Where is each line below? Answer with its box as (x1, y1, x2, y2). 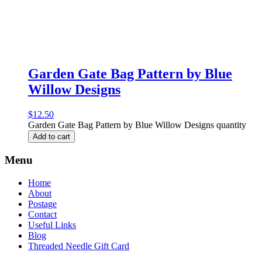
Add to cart (33, 132, 70, 142)
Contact (28, 209, 57, 219)
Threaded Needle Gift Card (28, 240, 129, 251)
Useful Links (28, 219, 76, 230)
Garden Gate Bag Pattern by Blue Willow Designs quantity (28, 120, 246, 130)
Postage (28, 198, 57, 209)
